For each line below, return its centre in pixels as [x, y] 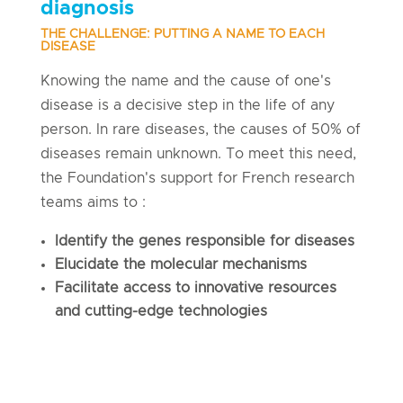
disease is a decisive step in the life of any [187, 106]
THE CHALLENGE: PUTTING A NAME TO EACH [182, 35]
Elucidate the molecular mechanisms [180, 265]
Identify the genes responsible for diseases [204, 242]
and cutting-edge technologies [161, 312]
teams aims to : [93, 203]
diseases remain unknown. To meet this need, [198, 154]
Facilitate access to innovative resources [195, 288]
